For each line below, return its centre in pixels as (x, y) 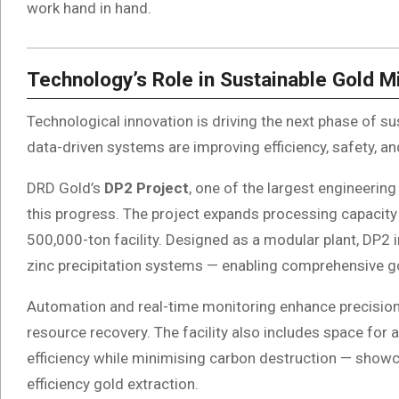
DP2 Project (147, 187)
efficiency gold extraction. (113, 383)
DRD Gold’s (65, 187)
